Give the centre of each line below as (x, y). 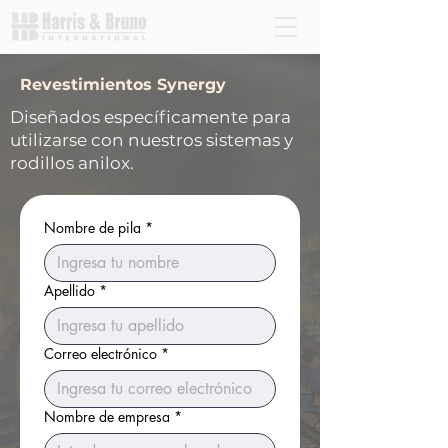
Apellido (69, 290)
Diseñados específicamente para (150, 117)
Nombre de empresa (107, 416)
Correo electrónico (100, 353)
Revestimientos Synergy (123, 84)
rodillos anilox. (72, 163)
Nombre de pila (92, 227)
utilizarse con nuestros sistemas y (151, 140)
